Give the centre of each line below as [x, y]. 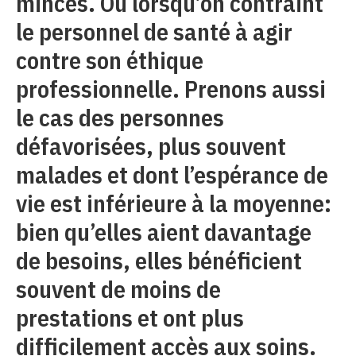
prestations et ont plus [130, 317]
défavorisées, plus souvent [151, 145]
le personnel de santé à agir [154, 31]
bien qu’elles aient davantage [164, 231]
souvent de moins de [118, 288]
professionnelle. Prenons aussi [171, 88]
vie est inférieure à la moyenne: [174, 203]
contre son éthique [110, 60]
